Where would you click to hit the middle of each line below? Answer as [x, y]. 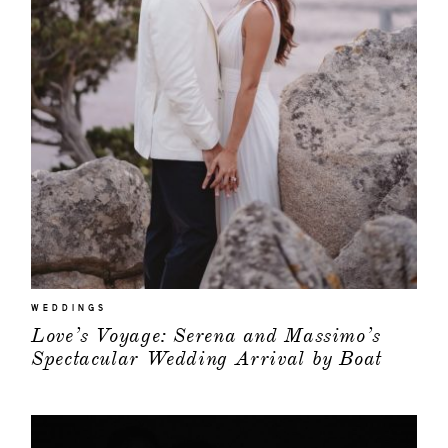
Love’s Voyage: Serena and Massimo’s [206, 335]
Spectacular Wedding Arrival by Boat [206, 358]
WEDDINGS [69, 309]
